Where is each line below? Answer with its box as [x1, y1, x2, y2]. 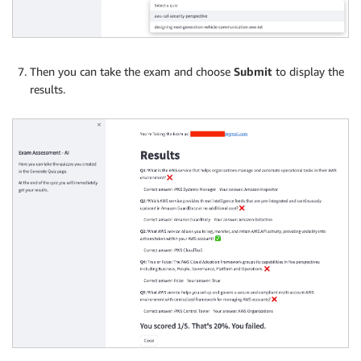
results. [30, 81, 65, 96]
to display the [276, 64, 344, 78]
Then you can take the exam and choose [30, 64, 234, 78]
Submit [234, 64, 276, 78]
